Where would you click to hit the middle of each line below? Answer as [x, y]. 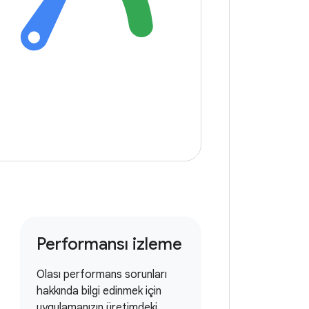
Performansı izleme [109, 244]
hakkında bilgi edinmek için [99, 291]
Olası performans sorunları [101, 275]
